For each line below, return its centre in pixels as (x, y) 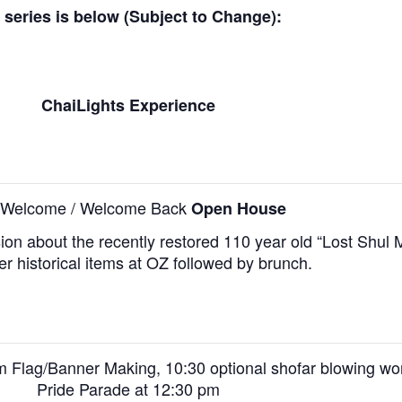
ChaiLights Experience (128, 105)
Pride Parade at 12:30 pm (128, 388)
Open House (238, 208)
